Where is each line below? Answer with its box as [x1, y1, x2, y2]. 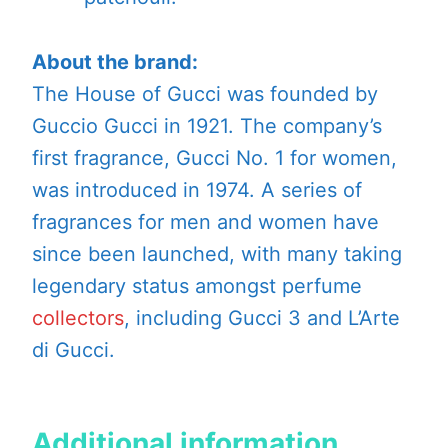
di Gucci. [32, 337, 115, 362]
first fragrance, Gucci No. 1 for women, [32, 145, 397, 170]
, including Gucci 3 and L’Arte [124, 305, 400, 330]
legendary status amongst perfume [32, 273, 362, 298]
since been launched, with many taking [32, 241, 402, 266]
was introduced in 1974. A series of [32, 177, 362, 202]
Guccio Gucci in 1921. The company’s [32, 113, 382, 138]
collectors [32, 305, 124, 330]
